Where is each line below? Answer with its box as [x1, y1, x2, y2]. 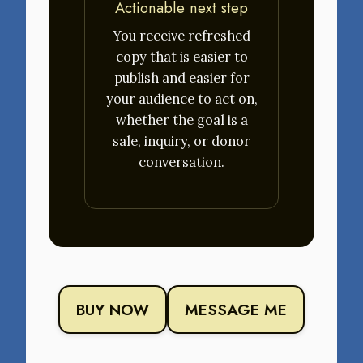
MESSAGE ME [185, 297, 287, 321]
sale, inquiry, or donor [113, 133, 250, 150]
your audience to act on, [105, 91, 258, 108]
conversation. [139, 154, 224, 171]
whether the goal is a [115, 112, 248, 129]
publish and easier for [113, 70, 250, 87]
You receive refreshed [113, 28, 250, 45]
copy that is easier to [115, 49, 248, 66]
